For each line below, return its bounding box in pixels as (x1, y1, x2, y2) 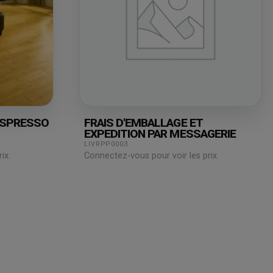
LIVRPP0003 (84, 140, 128, 149)
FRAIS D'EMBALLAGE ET (84, 116, 203, 130)
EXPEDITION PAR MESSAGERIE (84, 127, 236, 141)
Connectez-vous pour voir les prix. (84, 151, 219, 161)
